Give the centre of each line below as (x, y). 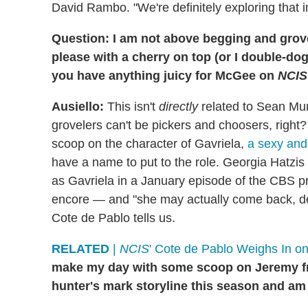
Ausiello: (78, 107)
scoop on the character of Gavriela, (150, 144)
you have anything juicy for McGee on (165, 76)
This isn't (131, 107)
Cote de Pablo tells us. (113, 218)
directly (178, 107)
